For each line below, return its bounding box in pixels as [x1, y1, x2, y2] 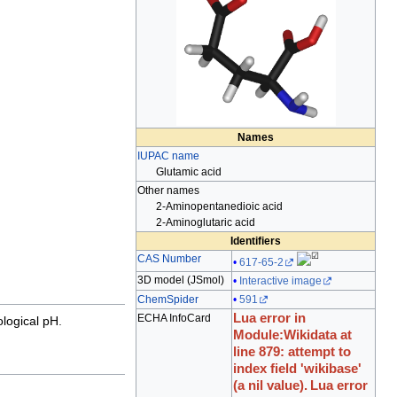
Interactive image [239, 274, 322, 287]
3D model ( [137, 274, 191, 287]
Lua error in [233, 310, 306, 325]
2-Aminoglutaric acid [155, 215, 255, 229]
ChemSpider [137, 292, 198, 306]
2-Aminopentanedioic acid [155, 199, 283, 213]
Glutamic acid [155, 165, 222, 178]
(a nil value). [233, 378, 307, 393]
